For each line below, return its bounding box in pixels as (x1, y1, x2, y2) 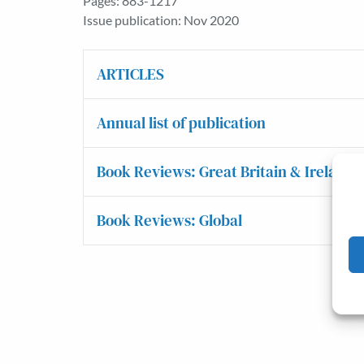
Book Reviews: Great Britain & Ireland (97, 161, 354, 182)
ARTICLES (97, 63, 164, 84)
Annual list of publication (97, 112, 266, 133)
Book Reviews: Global (97, 210, 242, 231)
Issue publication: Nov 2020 (83, 12, 239, 28)
